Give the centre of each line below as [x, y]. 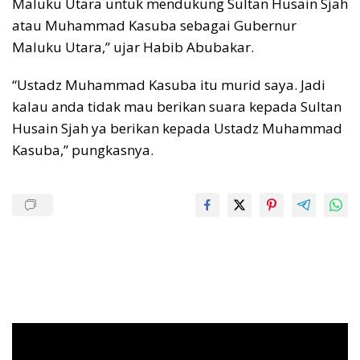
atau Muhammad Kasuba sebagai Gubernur [154, 26]
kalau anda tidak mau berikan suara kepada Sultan [177, 107]
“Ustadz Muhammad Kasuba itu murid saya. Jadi [169, 85]
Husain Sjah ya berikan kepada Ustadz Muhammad [177, 129]
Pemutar [34, 331]
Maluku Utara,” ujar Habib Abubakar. [133, 47]
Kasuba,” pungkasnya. [83, 150]
